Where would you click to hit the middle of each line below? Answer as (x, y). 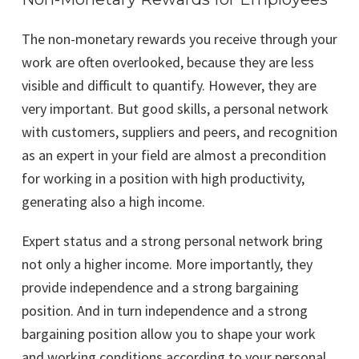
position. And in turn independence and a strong (165, 311)
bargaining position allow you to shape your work (169, 334)
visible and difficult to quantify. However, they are (169, 86)
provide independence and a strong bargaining (160, 288)
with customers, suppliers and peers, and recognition (179, 132)
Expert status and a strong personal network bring (172, 241)
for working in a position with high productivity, (163, 179)
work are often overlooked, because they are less (168, 63)
